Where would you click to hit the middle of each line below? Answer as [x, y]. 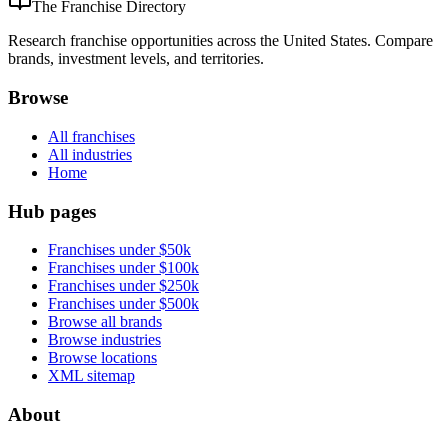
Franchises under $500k [123, 304]
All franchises [91, 136]
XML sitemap [91, 376]
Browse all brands [105, 322]
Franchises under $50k [119, 250]
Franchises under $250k [123, 286]
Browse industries [104, 340]
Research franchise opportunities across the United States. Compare [220, 41]
